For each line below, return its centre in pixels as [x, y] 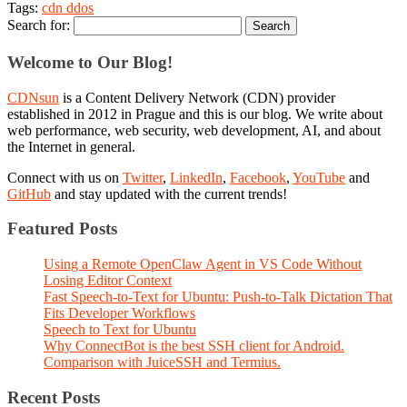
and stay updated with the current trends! [169, 194]
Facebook [258, 177]
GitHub [29, 194]
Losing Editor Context [108, 280]
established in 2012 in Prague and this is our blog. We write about [195, 114]
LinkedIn [196, 177]
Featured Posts [62, 229]
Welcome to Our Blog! [90, 62]
